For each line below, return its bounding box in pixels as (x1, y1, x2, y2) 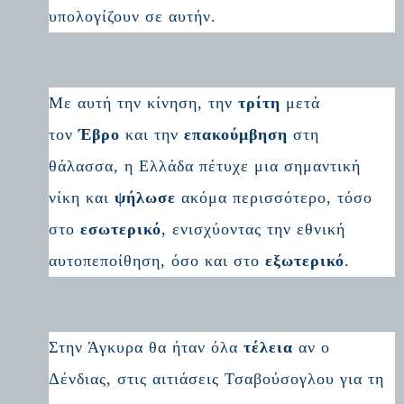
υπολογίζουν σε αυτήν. (49, 6, 217, 25)
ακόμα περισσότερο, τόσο (176, 188, 373, 207)
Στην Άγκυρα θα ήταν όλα (49, 337, 244, 356)
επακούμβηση (184, 124, 289, 143)
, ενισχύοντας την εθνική (161, 219, 346, 238)
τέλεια (243, 337, 294, 356)
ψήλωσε (115, 188, 177, 207)
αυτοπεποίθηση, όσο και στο (49, 251, 266, 270)
